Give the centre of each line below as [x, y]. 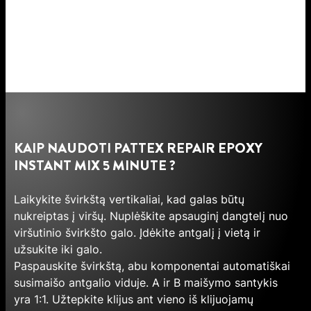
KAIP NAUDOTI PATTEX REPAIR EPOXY [138, 149]
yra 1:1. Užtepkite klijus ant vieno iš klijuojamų [134, 300]
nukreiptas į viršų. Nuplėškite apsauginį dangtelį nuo [151, 216]
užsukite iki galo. [58, 250]
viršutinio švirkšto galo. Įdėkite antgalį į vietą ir [137, 233]
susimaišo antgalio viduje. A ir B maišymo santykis [146, 283]
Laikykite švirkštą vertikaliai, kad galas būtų [129, 200]
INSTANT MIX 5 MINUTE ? [95, 166]
